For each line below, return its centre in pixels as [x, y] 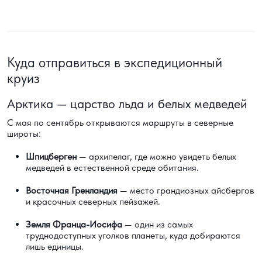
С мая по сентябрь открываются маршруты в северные [120, 123]
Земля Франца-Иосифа [74, 225]
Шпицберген [51, 157]
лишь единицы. [55, 247]
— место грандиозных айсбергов [186, 191]
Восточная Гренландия [72, 191]
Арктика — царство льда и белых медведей [127, 104]
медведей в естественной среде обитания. [112, 168]
